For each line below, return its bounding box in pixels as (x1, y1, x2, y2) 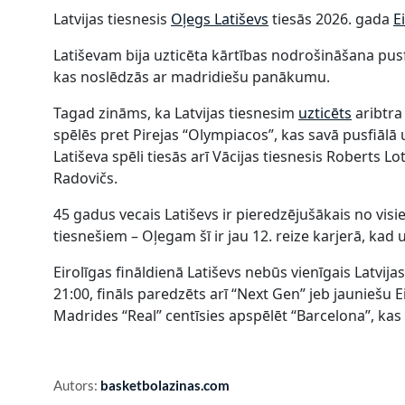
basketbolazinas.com (100, 376, 230, 393)
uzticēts (298, 102, 352, 123)
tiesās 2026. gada (268, 8, 393, 29)
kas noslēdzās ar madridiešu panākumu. (53, 66, 330, 87)
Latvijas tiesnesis (53, 8, 171, 29)
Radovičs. (53, 167, 118, 188)
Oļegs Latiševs (171, 8, 268, 29)
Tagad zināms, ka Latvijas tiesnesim (53, 102, 298, 123)
